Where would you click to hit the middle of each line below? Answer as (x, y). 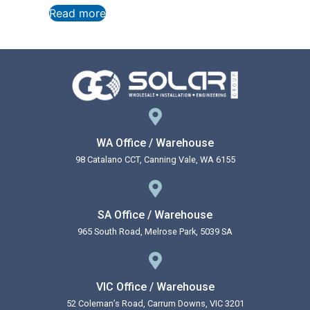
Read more (77, 13)
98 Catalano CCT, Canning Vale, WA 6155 (155, 160)
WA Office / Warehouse (155, 143)
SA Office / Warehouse (155, 215)
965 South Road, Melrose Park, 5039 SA (155, 232)
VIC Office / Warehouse (155, 287)
